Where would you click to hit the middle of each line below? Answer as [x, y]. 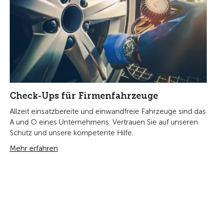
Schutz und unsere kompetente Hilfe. [72, 133]
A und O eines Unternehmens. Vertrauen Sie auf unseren [104, 122]
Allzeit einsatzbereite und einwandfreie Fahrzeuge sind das [108, 112]
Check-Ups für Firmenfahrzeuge [84, 96]
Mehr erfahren [34, 149]
